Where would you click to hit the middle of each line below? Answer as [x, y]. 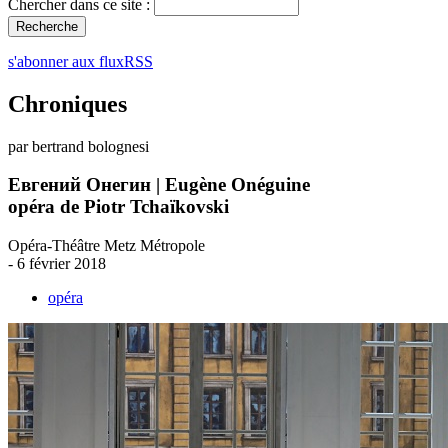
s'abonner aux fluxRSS [80, 61]
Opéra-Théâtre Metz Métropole [106, 246]
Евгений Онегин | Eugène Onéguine [159, 185]
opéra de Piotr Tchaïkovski [118, 207]
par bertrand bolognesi [78, 146]
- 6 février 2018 [57, 264]
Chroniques [67, 103]
